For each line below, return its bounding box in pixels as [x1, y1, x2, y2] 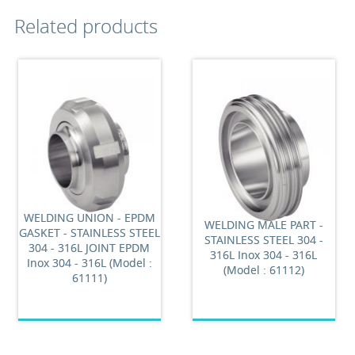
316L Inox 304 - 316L [210, 247, 318, 262]
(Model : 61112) [223, 262, 304, 277]
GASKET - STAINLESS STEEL [18, 224, 160, 240]
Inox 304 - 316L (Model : [26, 254, 152, 270]
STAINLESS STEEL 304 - [204, 232, 323, 247]
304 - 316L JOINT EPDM [29, 239, 151, 255]
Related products [13, 13, 158, 39]
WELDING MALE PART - [204, 217, 323, 232]
